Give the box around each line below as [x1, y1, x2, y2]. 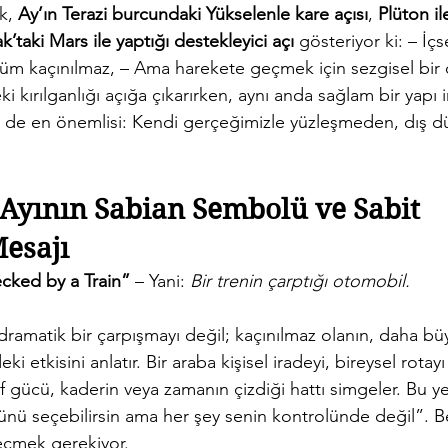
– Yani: [130, 270, 190, 293]
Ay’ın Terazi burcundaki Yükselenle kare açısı [18, 3, 368, 26]
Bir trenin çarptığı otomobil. [190, 270, 410, 293]
